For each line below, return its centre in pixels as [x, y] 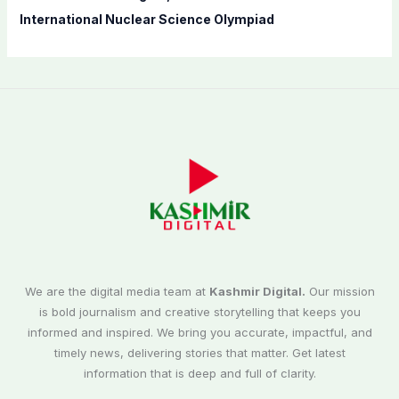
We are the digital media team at [117, 292]
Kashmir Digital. [257, 292]
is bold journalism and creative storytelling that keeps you [199, 312]
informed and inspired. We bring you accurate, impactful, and [199, 333]
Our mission [340, 292]
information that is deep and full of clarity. [199, 374]
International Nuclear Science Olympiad [147, 20]
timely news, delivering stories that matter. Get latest [199, 353]
